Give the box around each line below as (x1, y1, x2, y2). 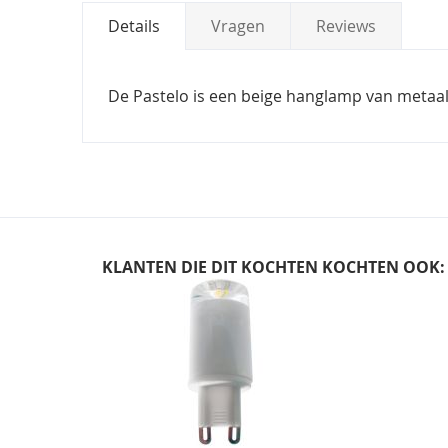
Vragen (211, 14, 265, 37)
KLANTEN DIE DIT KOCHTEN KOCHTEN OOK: (102, 256, 445, 278)
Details (108, 14, 160, 37)
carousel (111, 299, 176, 321)
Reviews (316, 14, 376, 37)
